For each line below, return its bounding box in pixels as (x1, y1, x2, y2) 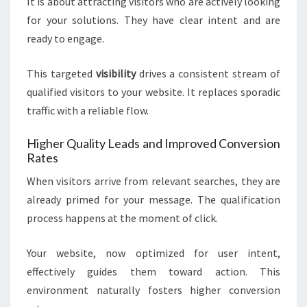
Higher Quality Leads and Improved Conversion (27, 136, 280, 151)
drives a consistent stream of (135, 66, 281, 81)
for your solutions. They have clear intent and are (27, 13, 280, 27)
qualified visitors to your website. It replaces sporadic (27, 85, 280, 99)
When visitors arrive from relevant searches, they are (27, 174, 280, 188)
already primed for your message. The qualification (27, 193, 280, 207)
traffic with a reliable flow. (27, 103, 149, 118)
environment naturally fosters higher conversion (27, 283, 280, 297)
